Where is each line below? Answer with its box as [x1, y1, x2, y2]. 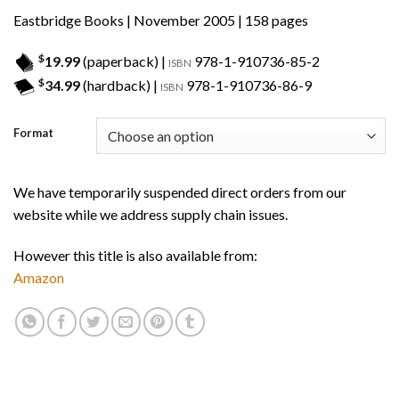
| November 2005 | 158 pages [124, 11, 308, 28]
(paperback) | [80, 52, 168, 69]
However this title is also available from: [13, 247, 257, 265]
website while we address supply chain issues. [13, 206, 288, 224]
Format [13, 126, 53, 141]
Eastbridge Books [13, 11, 124, 28]
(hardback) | [80, 77, 160, 94]
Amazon [13, 269, 64, 287]
